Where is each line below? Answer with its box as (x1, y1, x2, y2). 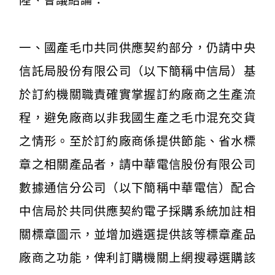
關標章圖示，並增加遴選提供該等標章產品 (19, 228, 256, 241)
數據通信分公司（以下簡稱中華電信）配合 (19, 181, 256, 195)
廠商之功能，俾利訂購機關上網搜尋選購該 (19, 251, 256, 265)
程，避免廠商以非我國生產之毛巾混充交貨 (19, 111, 256, 125)
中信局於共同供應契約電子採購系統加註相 (19, 204, 256, 218)
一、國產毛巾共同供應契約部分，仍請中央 (19, 41, 256, 55)
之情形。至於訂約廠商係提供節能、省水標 (19, 134, 256, 148)
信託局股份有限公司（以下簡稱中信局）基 (19, 64, 256, 78)
